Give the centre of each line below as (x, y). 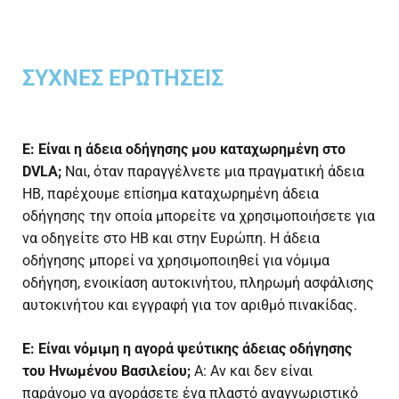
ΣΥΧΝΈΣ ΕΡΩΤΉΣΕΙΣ (123, 78)
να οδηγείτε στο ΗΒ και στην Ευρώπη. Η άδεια (171, 239)
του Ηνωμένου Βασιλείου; (106, 371)
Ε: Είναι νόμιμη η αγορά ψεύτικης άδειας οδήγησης (187, 349)
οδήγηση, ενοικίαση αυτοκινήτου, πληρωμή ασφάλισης (198, 283)
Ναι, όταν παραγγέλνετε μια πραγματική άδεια (215, 172)
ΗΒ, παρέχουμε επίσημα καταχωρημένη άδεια (171, 194)
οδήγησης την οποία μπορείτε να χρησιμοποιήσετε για (199, 216)
